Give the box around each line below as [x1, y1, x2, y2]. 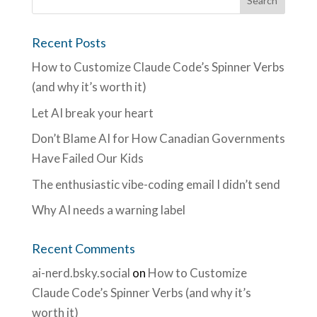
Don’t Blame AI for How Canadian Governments [31, 131, 285, 146]
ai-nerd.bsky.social [31, 265, 130, 280]
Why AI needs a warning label [31, 202, 185, 217]
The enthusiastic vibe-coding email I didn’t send [31, 176, 280, 192]
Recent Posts [31, 35, 106, 50]
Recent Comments [31, 241, 135, 256]
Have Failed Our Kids [31, 151, 144, 166]
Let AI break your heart [31, 105, 154, 120]
